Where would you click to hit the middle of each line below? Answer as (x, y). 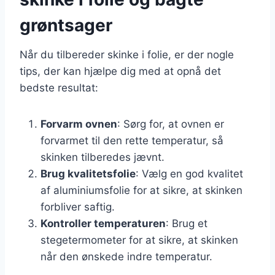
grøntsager (66, 25)
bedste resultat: (59, 87)
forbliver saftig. (78, 207)
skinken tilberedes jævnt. (103, 157)
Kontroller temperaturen (103, 223)
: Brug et (187, 223)
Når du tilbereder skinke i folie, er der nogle (127, 54)
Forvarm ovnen (79, 124)
